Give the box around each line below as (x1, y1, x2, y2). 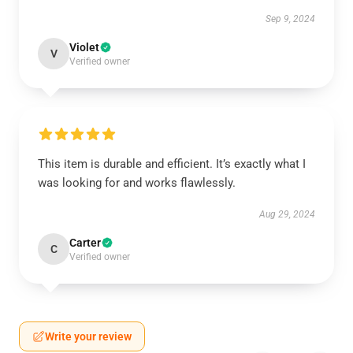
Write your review (45, 330, 132, 343)
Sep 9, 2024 (266, 13, 315, 24)
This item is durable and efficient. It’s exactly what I (38, 157, 306, 171)
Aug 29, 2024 (259, 209, 315, 220)
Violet (69, 41, 99, 54)
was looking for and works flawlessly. (38, 176, 239, 190)
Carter (69, 236, 101, 249)
